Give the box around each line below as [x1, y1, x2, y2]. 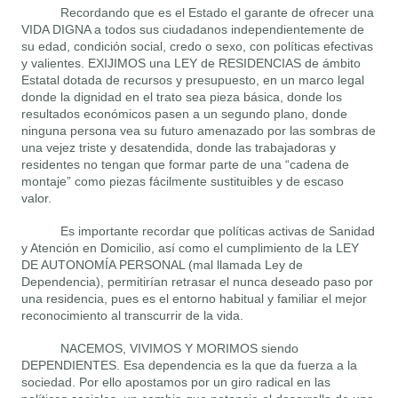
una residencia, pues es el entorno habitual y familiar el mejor [21, 291, 368, 306]
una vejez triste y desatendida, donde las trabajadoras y [21, 140, 337, 155]
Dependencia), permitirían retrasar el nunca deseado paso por [21, 275, 374, 290]
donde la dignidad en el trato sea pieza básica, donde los [21, 90, 343, 105]
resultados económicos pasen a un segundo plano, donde [21, 107, 348, 122]
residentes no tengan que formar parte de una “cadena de [21, 157, 350, 172]
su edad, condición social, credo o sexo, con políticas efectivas [21, 39, 374, 54]
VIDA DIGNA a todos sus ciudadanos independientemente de [21, 22, 365, 37]
